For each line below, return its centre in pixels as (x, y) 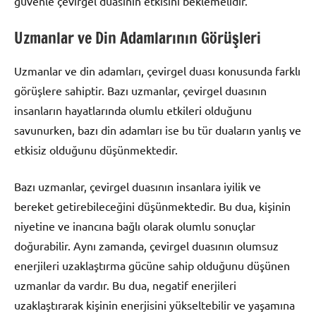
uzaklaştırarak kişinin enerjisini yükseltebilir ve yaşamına (154, 304)
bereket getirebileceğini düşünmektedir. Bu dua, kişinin (152, 206)
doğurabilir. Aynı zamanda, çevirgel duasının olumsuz (146, 245)
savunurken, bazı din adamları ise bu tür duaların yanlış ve (158, 129)
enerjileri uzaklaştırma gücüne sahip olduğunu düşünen (152, 265)
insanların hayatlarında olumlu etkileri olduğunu (133, 110)
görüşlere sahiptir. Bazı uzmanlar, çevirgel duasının (140, 90)
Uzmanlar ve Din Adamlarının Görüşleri (138, 38)
